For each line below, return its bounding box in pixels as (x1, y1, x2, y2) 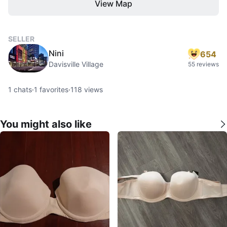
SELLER (8, 34, 34, 43)
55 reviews (188, 60, 219, 68)
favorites (37, 85, 68, 94)
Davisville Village (49, 60, 103, 68)
